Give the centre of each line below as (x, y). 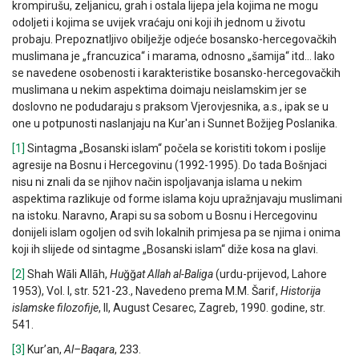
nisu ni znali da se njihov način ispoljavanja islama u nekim (157, 182)
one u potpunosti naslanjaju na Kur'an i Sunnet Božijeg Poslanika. (175, 124)
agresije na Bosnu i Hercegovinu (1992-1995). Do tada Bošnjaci (169, 165)
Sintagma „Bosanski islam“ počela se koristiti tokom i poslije (175, 149)
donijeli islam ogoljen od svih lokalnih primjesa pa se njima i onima (176, 233)
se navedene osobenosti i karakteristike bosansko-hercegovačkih (176, 73)
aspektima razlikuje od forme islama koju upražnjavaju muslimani (177, 199)
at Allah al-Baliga (176, 274)
